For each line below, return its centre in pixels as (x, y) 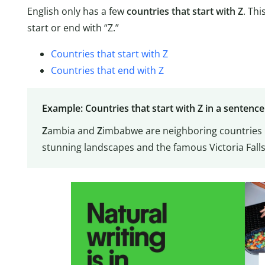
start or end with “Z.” (73, 28)
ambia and (72, 131)
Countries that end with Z (107, 70)
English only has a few (77, 11)
